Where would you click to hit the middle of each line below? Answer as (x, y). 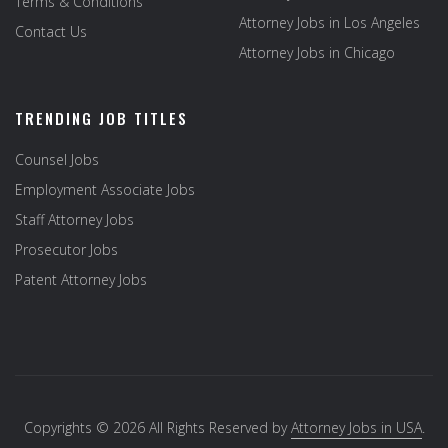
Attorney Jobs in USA (356, 427)
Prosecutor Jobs (66, 249)
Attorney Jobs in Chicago (317, 52)
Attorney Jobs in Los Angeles (329, 22)
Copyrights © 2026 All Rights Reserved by (157, 427)
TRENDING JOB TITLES (101, 118)
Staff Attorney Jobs (74, 219)
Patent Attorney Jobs (81, 279)
